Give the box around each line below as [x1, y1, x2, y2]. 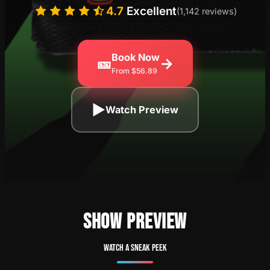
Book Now [111, 51, 160, 63]
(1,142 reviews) [176, 6, 237, 16]
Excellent [123, 4, 177, 18]
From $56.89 [111, 66, 157, 75]
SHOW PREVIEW [83, 209, 187, 235]
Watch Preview [105, 104, 178, 116]
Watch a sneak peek [103, 242, 167, 254]
